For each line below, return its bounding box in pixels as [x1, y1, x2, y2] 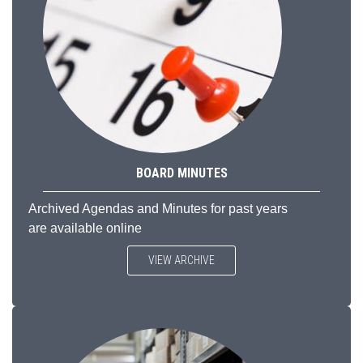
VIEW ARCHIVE [148, 254, 215, 267]
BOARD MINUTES [135, 165, 228, 181]
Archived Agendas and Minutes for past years [28, 202, 288, 216]
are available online [28, 221, 145, 236]
